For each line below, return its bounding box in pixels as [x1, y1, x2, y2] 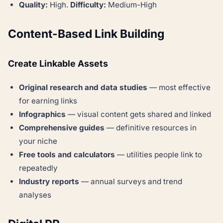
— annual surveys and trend [79, 177, 183, 187]
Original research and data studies [19, 83, 148, 93]
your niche [19, 136, 58, 146]
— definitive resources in [105, 123, 197, 133]
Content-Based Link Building [8, 27, 164, 41]
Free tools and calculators [19, 150, 115, 160]
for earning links [19, 96, 78, 106]
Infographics [19, 110, 66, 119]
